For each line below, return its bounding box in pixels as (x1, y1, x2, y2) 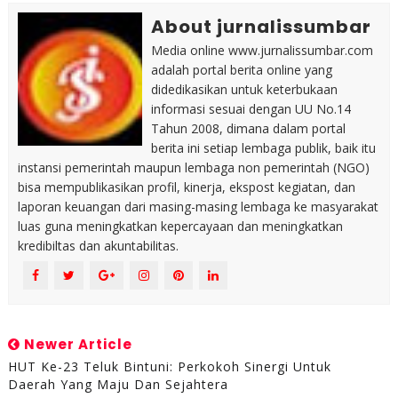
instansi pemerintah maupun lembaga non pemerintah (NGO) (17, 158, 370, 176)
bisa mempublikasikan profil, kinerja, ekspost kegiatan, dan (17, 178, 355, 195)
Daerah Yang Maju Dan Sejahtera (7, 375, 228, 393)
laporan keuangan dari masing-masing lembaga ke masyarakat (17, 197, 378, 215)
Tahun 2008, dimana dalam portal (150, 119, 346, 137)
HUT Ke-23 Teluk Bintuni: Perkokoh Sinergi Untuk (7, 357, 331, 375)
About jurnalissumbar (150, 13, 371, 39)
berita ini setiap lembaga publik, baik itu (150, 139, 376, 156)
